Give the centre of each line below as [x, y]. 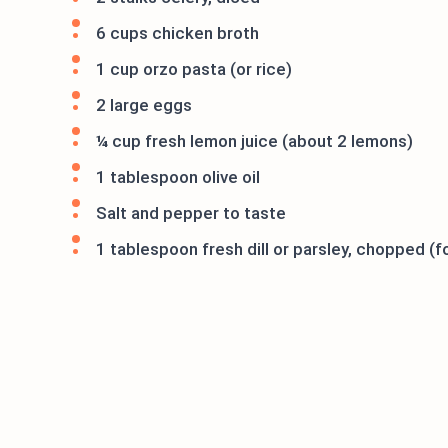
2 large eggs [144, 105]
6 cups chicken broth [177, 33]
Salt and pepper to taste [191, 213]
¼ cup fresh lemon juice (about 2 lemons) [254, 141]
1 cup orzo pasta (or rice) [194, 69]
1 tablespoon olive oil [178, 177]
